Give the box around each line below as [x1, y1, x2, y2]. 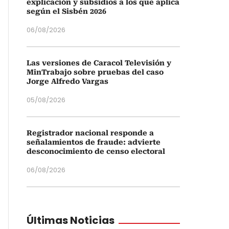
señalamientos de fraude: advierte [27, 138, 161, 146]
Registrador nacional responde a [27, 129, 154, 137]
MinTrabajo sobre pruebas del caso [27, 68, 164, 76]
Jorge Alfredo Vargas [27, 77, 108, 85]
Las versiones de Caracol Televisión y [27, 59, 171, 67]
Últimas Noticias [27, 213, 114, 227]
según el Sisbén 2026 [27, 7, 106, 15]
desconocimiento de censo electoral [27, 147, 165, 155]
